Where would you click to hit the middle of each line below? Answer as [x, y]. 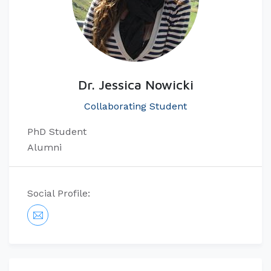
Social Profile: [59, 194]
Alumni [44, 148]
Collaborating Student [135, 106]
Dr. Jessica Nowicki [135, 85]
